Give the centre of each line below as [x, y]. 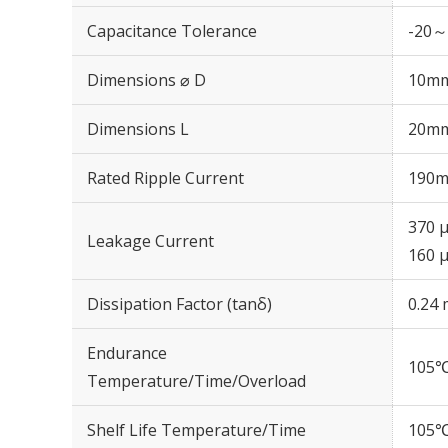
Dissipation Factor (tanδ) [179, 304]
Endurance [127, 353]
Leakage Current [150, 241]
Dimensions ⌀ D [146, 80]
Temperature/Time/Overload [196, 381]
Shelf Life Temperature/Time [196, 430]
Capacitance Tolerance [172, 31]
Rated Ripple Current [165, 178]
